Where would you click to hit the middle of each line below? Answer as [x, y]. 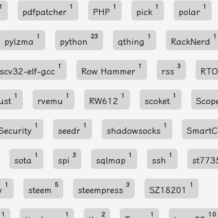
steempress [102, 190]
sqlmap [112, 160]
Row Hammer [110, 71]
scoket [159, 101]
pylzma [20, 42]
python [75, 42]
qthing [133, 42]
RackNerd [192, 42]
